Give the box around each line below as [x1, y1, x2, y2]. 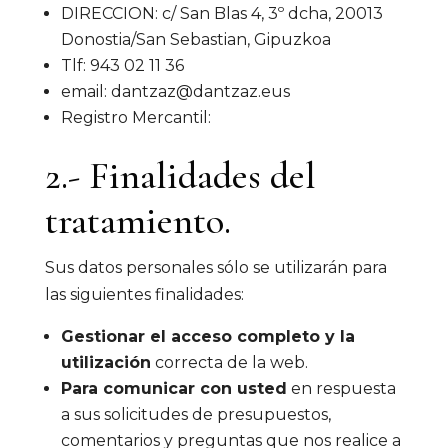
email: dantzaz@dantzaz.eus [60, 82, 290, 101]
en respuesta [286, 379, 396, 398]
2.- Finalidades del [44, 153, 316, 199]
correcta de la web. [150, 353, 308, 372]
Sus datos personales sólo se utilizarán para [44, 258, 387, 277]
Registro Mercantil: [60, 108, 211, 127]
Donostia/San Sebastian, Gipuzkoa [60, 30, 331, 49]
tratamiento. [44, 198, 231, 244]
